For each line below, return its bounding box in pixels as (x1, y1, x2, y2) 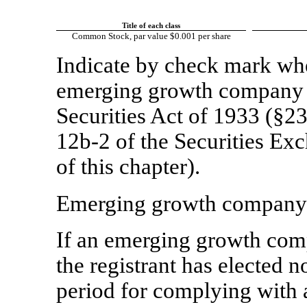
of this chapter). (56, 154, 200, 180)
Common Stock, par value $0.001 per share (71, 31, 231, 42)
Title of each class (122, 22, 180, 30)
